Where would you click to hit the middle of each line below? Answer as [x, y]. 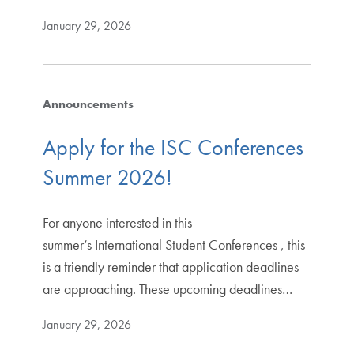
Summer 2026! [107, 178]
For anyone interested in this [117, 222]
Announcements [88, 104]
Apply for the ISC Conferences [173, 148]
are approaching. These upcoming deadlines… [167, 288]
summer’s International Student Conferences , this [173, 244]
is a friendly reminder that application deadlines [170, 266]
